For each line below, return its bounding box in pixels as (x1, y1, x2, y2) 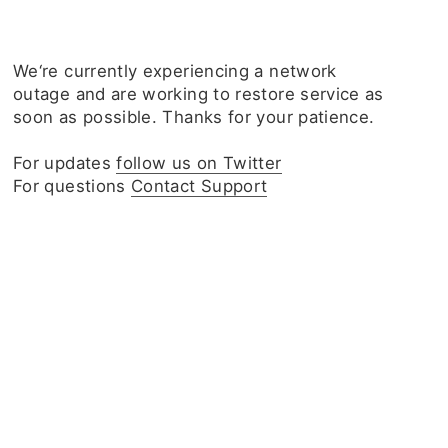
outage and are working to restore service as (13, 84, 384, 104)
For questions (13, 176, 132, 196)
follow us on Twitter (116, 153, 282, 173)
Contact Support (131, 176, 268, 196)
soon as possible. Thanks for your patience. (13, 107, 375, 127)
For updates (13, 153, 117, 173)
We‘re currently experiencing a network (13, 61, 337, 81)
